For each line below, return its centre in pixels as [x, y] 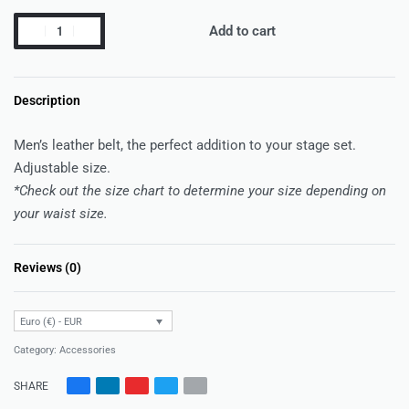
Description [47, 100]
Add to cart [242, 31]
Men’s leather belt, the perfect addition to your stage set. [185, 145]
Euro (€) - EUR [51, 321]
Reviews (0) [47, 267]
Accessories [88, 351]
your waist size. [61, 213]
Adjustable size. [62, 168]
